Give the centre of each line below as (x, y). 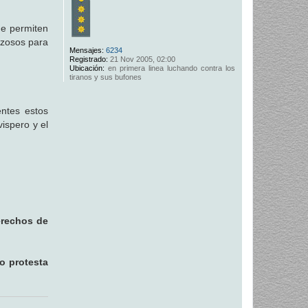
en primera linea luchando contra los (169, 68)
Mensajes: (86, 50)
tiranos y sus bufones (105, 77)
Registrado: (88, 59)
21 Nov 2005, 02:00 (141, 59)
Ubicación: (87, 68)
